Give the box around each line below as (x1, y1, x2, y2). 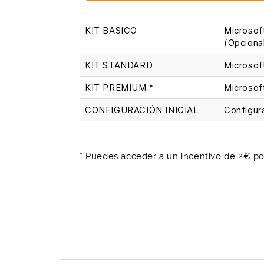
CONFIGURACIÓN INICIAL (85, 104, 199, 116)
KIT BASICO (85, 25, 137, 37)
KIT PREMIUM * (85, 82, 154, 94)
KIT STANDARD (85, 60, 153, 71)
